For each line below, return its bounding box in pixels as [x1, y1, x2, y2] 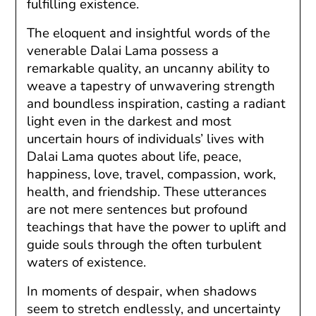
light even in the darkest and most [27, 111, 232, 130]
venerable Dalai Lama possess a [27, 41, 219, 60]
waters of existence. [27, 253, 147, 272]
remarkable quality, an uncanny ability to [27, 59, 270, 78]
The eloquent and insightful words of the [27, 23, 271, 42]
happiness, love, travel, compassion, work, [27, 164, 276, 183]
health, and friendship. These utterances [27, 182, 267, 201]
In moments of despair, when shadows [27, 281, 257, 300]
